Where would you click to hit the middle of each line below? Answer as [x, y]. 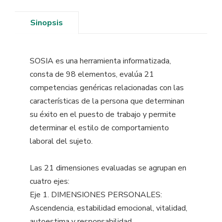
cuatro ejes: [50, 182]
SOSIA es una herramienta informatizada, [100, 61]
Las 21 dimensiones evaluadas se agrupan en [108, 168]
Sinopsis [47, 23]
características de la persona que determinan [107, 101]
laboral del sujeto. [61, 141]
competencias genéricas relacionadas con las [107, 88]
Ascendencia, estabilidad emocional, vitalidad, [109, 208]
